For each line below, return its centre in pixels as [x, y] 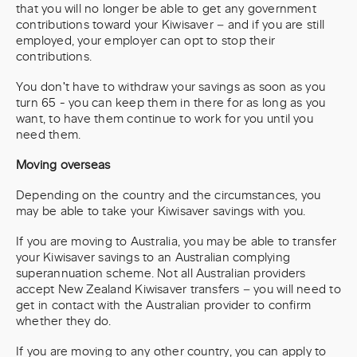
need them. [49, 135]
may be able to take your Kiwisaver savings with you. [161, 212]
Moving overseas [63, 165]
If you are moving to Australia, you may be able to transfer [177, 242]
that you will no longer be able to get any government [166, 9]
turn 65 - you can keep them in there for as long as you [171, 103]
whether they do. [64, 322]
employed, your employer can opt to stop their [146, 41]
